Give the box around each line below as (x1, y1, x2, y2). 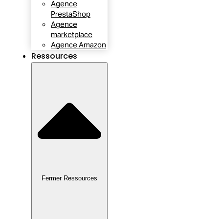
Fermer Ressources (42, 175, 97, 182)
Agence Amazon (51, 40, 106, 50)
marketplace (51, 30, 92, 40)
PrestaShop (51, 9, 90, 19)
